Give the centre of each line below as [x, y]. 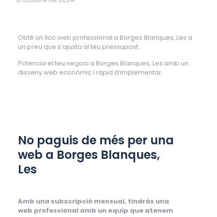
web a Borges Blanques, [89, 155]
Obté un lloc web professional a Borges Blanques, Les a [105, 38]
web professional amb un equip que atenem [95, 210]
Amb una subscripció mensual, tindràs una [93, 201]
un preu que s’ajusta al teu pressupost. [78, 47]
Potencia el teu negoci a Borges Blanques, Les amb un [103, 63]
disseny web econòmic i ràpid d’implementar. [90, 72]
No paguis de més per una [96, 140]
